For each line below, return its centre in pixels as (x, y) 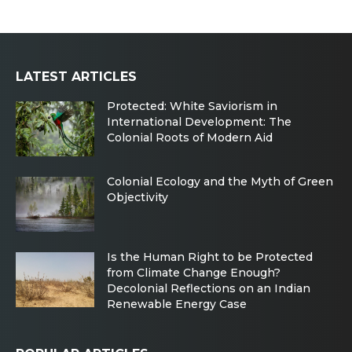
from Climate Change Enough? (194, 272)
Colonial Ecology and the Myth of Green (220, 181)
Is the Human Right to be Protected (210, 257)
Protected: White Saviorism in (192, 106)
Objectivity (137, 197)
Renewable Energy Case (177, 304)
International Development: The (199, 121)
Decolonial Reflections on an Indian (209, 288)
